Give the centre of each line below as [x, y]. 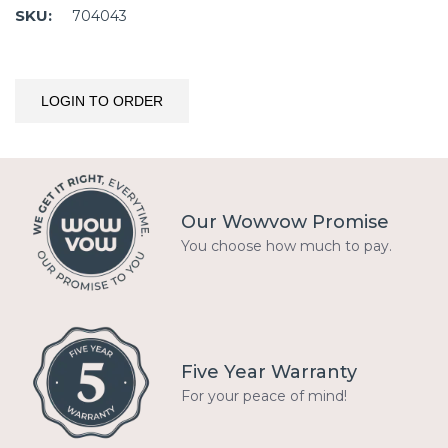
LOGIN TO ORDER [102, 101]
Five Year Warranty [269, 371]
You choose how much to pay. [286, 245]
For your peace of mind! [264, 395]
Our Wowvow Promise [285, 221]
